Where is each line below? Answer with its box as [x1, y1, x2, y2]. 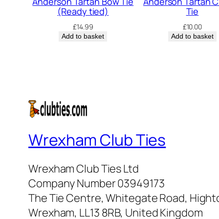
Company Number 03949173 [28, 176, 165, 191]
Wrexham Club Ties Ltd [28, 161, 139, 176]
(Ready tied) [57, 5, 109, 18]
